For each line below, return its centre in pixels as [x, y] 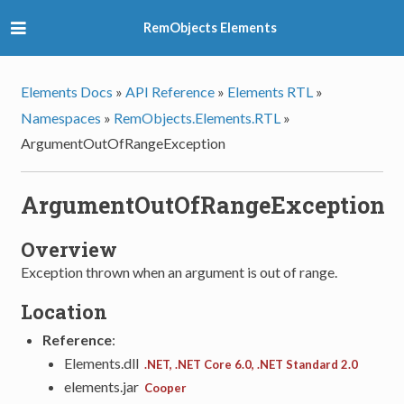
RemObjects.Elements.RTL [197, 117]
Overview [69, 250]
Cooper [166, 387]
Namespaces [61, 117]
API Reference [170, 92]
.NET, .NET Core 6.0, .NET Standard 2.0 [252, 364]
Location [64, 311]
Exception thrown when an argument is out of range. [179, 272]
